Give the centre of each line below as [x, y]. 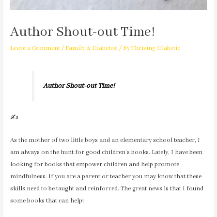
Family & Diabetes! [92, 48]
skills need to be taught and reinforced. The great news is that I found [107, 189]
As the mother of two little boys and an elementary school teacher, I [105, 141]
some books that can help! [47, 201]
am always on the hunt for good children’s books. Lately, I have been [107, 153]
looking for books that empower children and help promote [95, 165]
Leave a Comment [35, 48]
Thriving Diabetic [156, 48]
